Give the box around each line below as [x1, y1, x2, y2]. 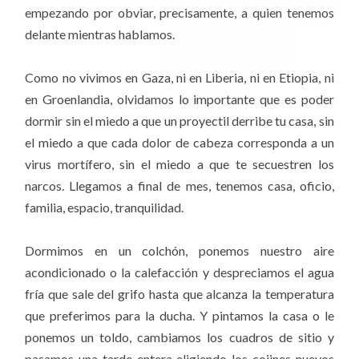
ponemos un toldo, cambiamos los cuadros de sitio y [25, 329, 334, 345]
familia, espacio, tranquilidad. [25, 199, 184, 215]
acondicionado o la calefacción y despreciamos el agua [25, 264, 334, 280]
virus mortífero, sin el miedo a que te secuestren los [25, 155, 334, 171]
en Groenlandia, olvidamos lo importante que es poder [25, 91, 334, 107]
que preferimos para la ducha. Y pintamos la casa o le [25, 307, 334, 323]
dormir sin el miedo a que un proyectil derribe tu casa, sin [25, 112, 334, 128]
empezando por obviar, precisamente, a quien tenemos [25, 4, 334, 20]
